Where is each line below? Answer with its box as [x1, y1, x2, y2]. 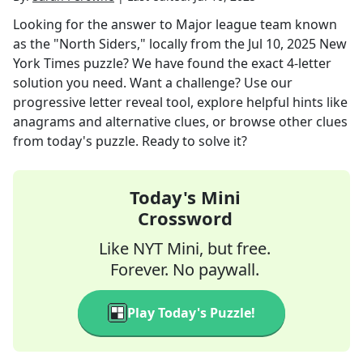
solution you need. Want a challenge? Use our [13, 74, 293, 92]
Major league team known [176, 15, 337, 33]
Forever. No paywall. [110, 258, 259, 280]
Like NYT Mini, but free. [99, 237, 271, 259]
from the [187, 35, 248, 53]
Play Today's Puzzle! [127, 304, 255, 322]
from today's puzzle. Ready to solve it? [13, 132, 247, 150]
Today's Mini [129, 185, 241, 209]
